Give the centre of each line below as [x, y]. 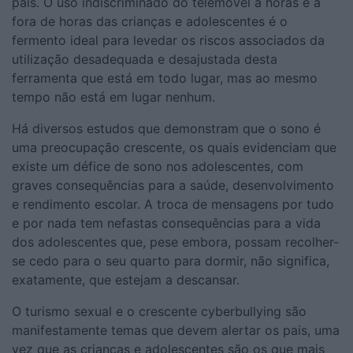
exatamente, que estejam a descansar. [128, 279]
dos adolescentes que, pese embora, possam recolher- [175, 242]
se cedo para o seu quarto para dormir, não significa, [171, 260]
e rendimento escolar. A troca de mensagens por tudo [173, 204]
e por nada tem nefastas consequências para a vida [166, 223]
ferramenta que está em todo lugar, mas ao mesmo [165, 78]
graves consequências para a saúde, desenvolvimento [173, 185]
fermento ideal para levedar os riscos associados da [168, 40]
